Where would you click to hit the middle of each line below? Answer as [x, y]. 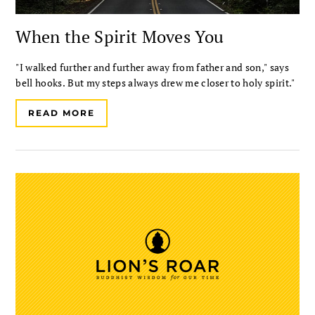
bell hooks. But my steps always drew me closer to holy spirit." [155, 83]
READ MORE [62, 113]
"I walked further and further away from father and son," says [152, 67]
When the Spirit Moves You [120, 37]
